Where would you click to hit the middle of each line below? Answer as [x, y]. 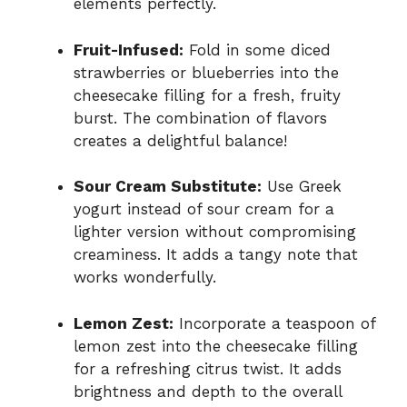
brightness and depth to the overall [208, 391]
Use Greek [302, 187]
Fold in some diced [257, 50]
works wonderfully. [145, 278]
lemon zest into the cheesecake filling [216, 346]
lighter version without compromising [215, 232]
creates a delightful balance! [180, 140]
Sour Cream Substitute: [168, 187]
